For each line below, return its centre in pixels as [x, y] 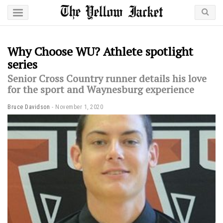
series [22, 64]
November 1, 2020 [79, 107]
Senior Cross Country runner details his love [107, 78]
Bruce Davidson [29, 107]
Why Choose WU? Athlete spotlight [100, 51]
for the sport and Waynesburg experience [101, 89]
